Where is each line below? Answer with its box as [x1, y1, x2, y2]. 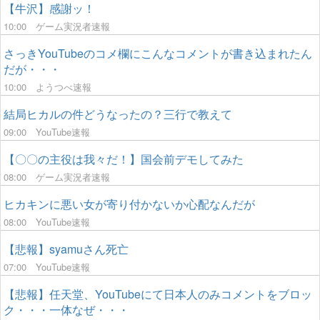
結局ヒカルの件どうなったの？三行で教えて [4, 106, 232, 122]
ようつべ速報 [36, 80, 91, 94]
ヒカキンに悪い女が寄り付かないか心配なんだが [4, 196, 255, 212]
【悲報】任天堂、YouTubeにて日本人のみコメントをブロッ [4, 286, 312, 302]
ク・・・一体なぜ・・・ [4, 301, 129, 318]
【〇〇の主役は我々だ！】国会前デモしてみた [4, 151, 244, 167]
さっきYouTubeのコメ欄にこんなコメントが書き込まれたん [4, 45, 312, 61]
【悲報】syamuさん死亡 [4, 241, 129, 257]
